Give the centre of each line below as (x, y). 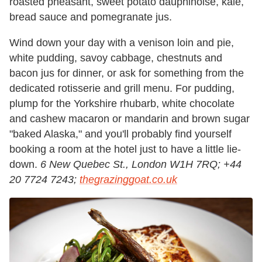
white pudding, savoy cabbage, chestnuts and (116, 58)
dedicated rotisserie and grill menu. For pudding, (122, 89)
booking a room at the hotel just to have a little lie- (125, 149)
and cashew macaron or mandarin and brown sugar (130, 119)
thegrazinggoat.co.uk (128, 180)
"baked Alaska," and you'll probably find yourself (120, 134)
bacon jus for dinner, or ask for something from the (127, 73)
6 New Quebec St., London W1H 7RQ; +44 (141, 165)
